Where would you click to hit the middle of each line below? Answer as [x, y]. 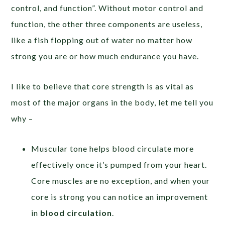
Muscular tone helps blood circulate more [113, 149]
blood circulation [76, 213]
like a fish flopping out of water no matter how [102, 40]
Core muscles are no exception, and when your [121, 181]
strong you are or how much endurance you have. [105, 56]
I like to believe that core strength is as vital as [103, 86]
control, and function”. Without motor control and [107, 8]
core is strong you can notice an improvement [120, 197]
